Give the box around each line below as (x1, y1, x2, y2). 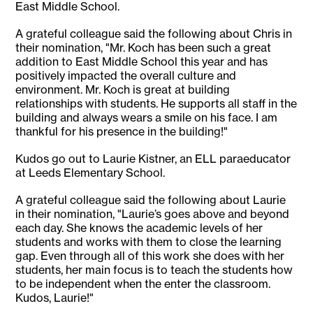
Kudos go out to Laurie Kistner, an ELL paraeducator (15, 152, 291, 166)
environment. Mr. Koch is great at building (15, 82, 231, 97)
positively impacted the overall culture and (15, 68, 237, 83)
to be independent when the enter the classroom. (15, 277, 271, 291)
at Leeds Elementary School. (15, 166, 166, 180)
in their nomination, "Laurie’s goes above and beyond (15, 207, 290, 221)
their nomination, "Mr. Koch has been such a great (15, 41, 272, 55)
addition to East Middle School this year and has (15, 54, 268, 69)
